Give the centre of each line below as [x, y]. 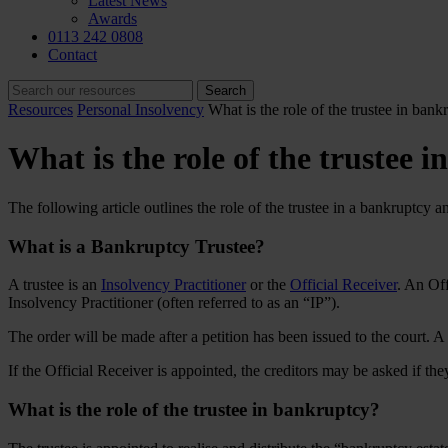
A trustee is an [54, 285]
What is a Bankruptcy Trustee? [136, 246]
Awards [112, 18]
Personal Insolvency [140, 109]
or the [268, 285]
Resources [40, 109]
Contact [72, 54]
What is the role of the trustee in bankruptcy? [194, 410]
